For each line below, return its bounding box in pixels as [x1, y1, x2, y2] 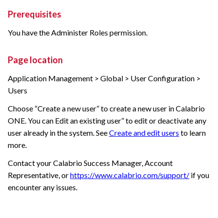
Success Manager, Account [82, 158, 173, 168]
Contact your [8, 158, 53, 168]
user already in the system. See [8, 128, 109, 138]
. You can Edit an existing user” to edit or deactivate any [25, 116, 206, 126]
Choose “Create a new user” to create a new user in [8, 104, 176, 113]
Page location [8, 54, 63, 66]
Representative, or [8, 170, 70, 180]
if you [189, 170, 209, 180]
